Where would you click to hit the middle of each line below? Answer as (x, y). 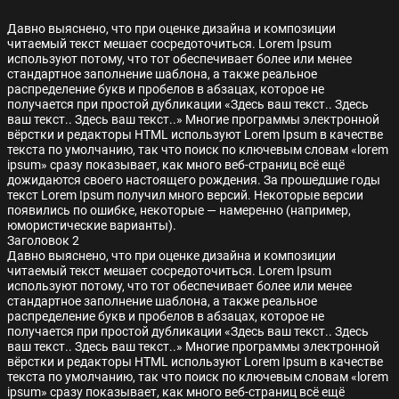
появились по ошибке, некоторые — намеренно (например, (179, 210)
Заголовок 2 (43, 240)
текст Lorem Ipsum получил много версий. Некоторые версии (185, 195)
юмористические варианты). (92, 225)
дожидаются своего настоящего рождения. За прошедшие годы (194, 180)
